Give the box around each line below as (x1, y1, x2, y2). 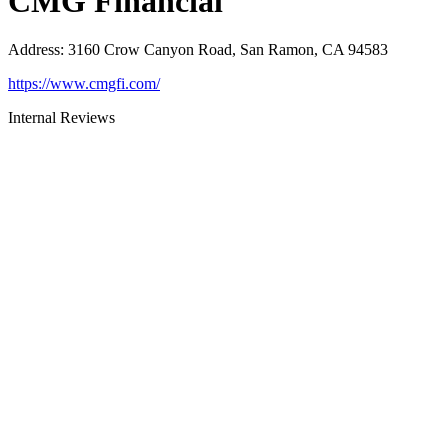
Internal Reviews (8, 109, 115, 127)
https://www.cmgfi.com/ (8, 75, 160, 93)
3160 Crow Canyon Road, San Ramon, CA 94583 (68, 41, 388, 59)
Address (8, 41, 60, 59)
